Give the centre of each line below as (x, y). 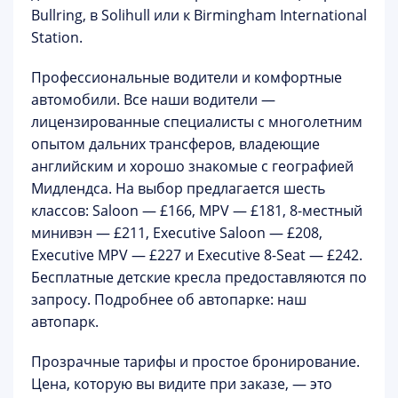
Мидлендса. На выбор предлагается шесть (178, 188)
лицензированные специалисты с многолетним (197, 122)
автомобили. (76, 99)
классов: (62, 211)
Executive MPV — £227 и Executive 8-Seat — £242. (197, 255)
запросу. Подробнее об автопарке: (154, 299)
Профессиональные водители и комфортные (187, 77)
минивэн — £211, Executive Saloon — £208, (177, 233)
